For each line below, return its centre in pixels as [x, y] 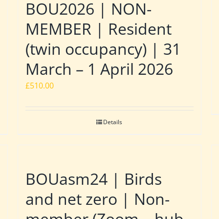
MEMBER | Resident [98, 29]
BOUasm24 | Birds [93, 179]
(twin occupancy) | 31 [103, 49]
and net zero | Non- [97, 199]
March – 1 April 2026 [99, 69]
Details [113, 122]
